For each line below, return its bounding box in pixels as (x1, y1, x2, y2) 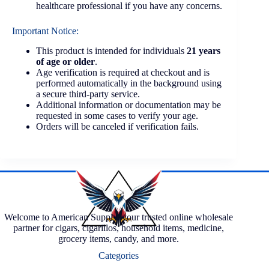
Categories (98, 250, 139, 261)
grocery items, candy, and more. (58, 233, 179, 244)
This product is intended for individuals (36, 45, 187, 56)
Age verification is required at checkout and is (36, 67, 210, 77)
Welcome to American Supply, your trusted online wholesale (4, 211, 233, 222)
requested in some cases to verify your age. (36, 110, 198, 121)
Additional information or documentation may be (36, 99, 221, 110)
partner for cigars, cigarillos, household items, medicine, (13, 222, 224, 233)
